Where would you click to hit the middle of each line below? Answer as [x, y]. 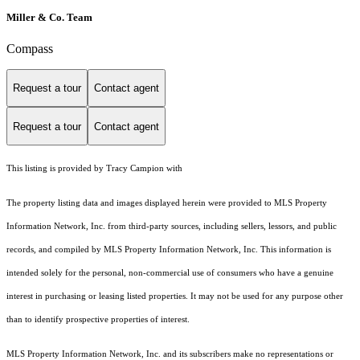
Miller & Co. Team [49, 17]
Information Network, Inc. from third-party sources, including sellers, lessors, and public [172, 227]
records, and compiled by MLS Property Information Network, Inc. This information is [169, 250]
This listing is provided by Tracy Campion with [94, 169]
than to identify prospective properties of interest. [98, 320]
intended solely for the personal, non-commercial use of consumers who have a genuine [170, 273]
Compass [30, 48]
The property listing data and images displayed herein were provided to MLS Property [167, 203]
